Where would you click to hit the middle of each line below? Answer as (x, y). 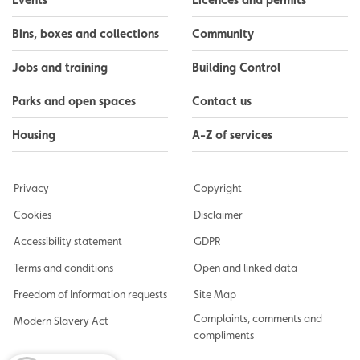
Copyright (217, 188)
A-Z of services (232, 135)
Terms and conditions (63, 267)
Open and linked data (245, 267)
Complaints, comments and (258, 318)
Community (223, 33)
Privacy (31, 188)
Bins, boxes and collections (86, 33)
